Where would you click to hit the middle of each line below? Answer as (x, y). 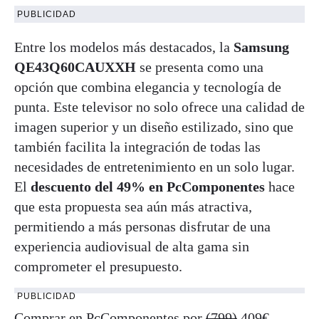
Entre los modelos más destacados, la (124, 47)
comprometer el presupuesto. (98, 266)
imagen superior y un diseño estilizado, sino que (154, 126)
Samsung (261, 47)
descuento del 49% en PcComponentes (148, 186)
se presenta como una (200, 67)
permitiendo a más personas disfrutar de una (142, 226)
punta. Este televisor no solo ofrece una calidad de (159, 106)
